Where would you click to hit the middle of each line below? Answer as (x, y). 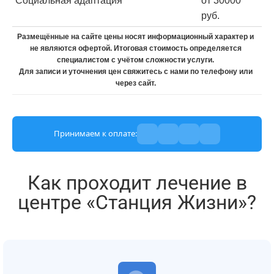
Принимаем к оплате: (95, 134)
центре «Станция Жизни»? (137, 202)
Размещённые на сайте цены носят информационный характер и (135, 36)
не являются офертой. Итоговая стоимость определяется (135, 48)
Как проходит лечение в (137, 183)
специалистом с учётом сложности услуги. (135, 60)
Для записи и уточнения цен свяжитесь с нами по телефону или (135, 71)
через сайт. (135, 83)
